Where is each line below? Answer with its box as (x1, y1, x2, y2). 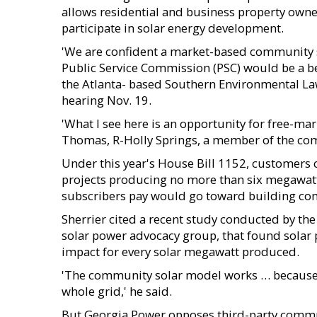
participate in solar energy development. (62, 20, 284, 36)
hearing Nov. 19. (62, 92, 151, 108)
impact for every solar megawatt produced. (62, 243, 299, 260)
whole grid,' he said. (62, 283, 172, 299)
